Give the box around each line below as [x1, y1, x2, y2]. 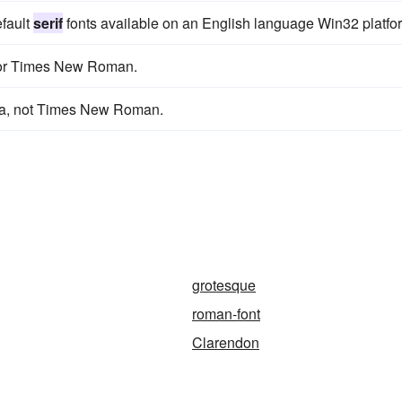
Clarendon [192, 332, 259, 353]
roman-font [192, 303, 260, 324]
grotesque [192, 275, 256, 295]
